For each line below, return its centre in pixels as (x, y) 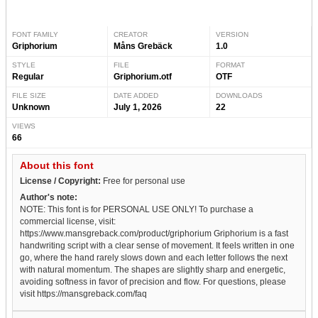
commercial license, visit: (68, 221)
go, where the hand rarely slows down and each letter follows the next (154, 257)
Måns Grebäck (143, 46)
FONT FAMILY (35, 34)
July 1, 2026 (138, 107)
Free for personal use (143, 181)
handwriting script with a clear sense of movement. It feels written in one (157, 245)
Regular (28, 76)
